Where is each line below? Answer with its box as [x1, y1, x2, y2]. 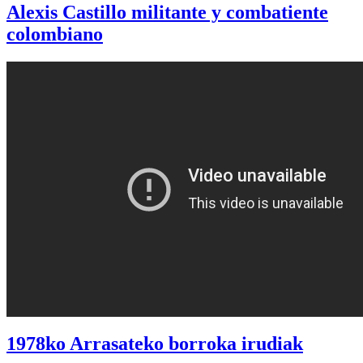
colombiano [6, 23, 103, 45]
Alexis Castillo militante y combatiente [6, 2, 328, 23]
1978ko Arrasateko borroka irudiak [6, 333, 303, 355]
